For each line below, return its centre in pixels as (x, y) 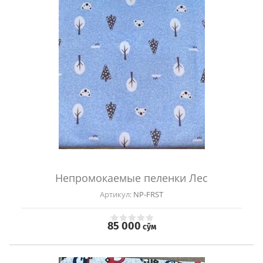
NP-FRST (147, 195)
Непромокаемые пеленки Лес (131, 178)
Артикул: (116, 195)
